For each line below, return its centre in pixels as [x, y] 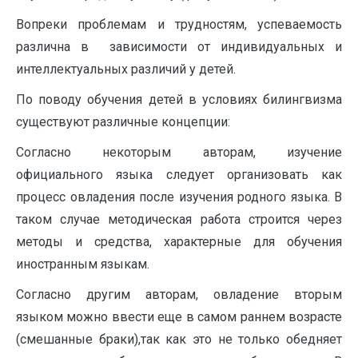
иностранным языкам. [83, 264]
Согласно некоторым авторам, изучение [179, 152]
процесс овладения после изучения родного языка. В [179, 197]
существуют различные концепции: [123, 122]
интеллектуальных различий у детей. [126, 69]
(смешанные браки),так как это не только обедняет [179, 339]
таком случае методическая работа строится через [179, 219]
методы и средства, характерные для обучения [179, 242]
